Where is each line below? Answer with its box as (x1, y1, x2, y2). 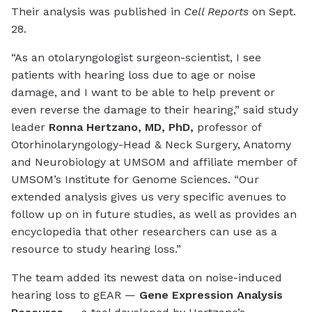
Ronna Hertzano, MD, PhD (49, 120, 190, 134)
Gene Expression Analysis (139, 288, 283, 302)
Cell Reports (184, 5, 249, 19)
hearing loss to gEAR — (11, 288, 139, 302)
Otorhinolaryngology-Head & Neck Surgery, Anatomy (11, 138, 291, 152)
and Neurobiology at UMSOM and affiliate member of (11, 155, 297, 169)
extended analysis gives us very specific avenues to (11, 190, 286, 204)
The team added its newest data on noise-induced (11, 271, 282, 285)
